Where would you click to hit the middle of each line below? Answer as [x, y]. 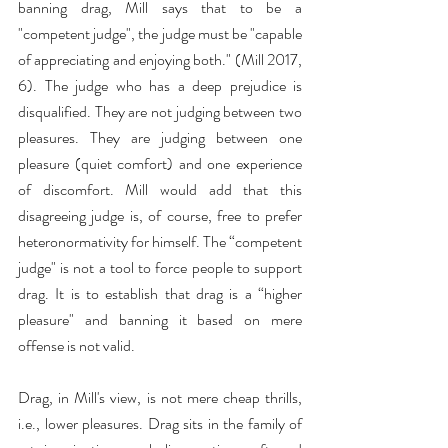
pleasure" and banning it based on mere [160, 319]
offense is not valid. [76, 345]
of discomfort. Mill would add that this [160, 189]
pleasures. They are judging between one [160, 137]
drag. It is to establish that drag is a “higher [160, 293]
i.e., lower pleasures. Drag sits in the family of [160, 423]
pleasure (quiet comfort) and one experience [160, 163]
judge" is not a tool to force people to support [160, 267]
